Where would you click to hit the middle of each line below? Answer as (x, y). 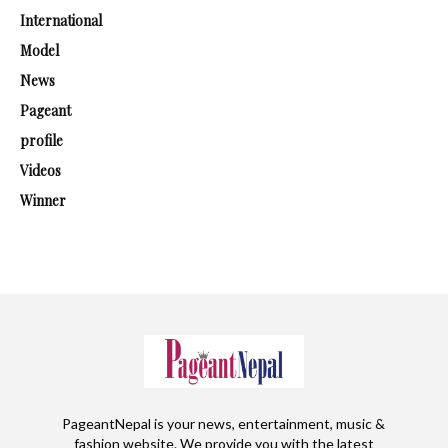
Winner (43, 201)
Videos (40, 171)
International (61, 21)
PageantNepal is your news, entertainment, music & (224, 423)
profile (41, 141)
